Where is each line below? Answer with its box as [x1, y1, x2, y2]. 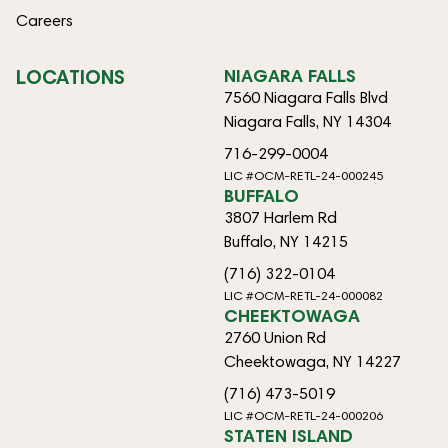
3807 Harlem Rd [224, 207, 337, 227]
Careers [16, 10, 73, 30]
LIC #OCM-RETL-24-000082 [224, 287, 383, 303]
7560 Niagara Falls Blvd [224, 87, 388, 107]
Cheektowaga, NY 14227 [224, 351, 401, 371]
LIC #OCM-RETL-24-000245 [224, 167, 383, 183]
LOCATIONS [16, 63, 125, 89]
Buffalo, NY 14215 [224, 231, 348, 251]
